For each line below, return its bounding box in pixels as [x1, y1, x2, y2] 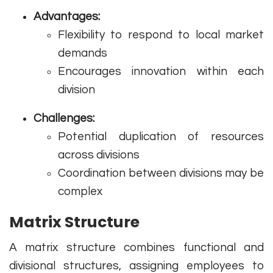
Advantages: [34, 10, 100, 23]
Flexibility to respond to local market [58, 29, 264, 41]
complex [58, 185, 102, 198]
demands [58, 47, 107, 60]
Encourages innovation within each [58, 65, 264, 78]
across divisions [58, 149, 140, 161]
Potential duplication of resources [58, 130, 264, 143]
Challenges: [34, 112, 94, 125]
